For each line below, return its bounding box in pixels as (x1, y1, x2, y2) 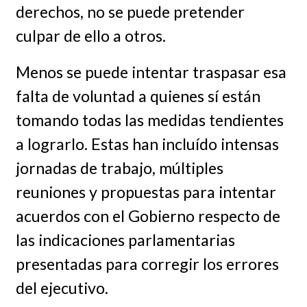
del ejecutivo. (15, 278, 108, 298)
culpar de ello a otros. (15, 26, 166, 46)
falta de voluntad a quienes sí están (15, 86, 260, 106)
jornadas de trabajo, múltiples (15, 158, 223, 178)
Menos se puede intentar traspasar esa (15, 62, 286, 82)
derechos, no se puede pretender (15, 2, 245, 22)
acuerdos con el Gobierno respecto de (15, 206, 280, 226)
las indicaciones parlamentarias (15, 230, 235, 250)
